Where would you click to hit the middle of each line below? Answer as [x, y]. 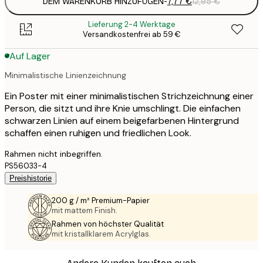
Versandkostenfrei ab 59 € [131, 35]
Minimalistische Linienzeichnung [65, 75]
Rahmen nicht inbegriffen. [54, 154]
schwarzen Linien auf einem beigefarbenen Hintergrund [122, 120]
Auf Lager [30, 56]
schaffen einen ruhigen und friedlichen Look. [98, 133]
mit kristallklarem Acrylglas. [101, 234]
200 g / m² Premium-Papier [101, 200]
